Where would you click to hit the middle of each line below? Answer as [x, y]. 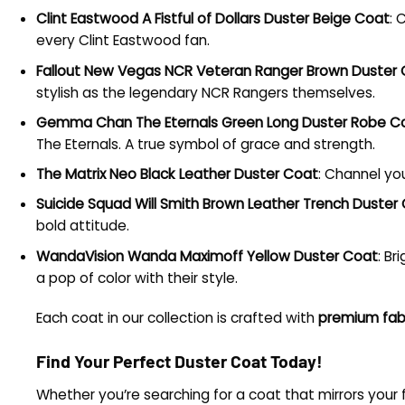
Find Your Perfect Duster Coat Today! [179, 362]
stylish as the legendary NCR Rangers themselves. [206, 92]
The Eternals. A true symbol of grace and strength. [206, 144]
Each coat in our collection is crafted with [177, 317]
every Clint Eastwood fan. [123, 41]
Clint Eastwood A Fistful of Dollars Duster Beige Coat [213, 19]
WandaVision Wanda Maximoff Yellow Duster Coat [207, 256]
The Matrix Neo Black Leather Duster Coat [177, 174]
